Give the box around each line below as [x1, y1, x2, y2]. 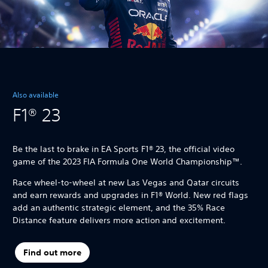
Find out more [23, 247, 81, 258]
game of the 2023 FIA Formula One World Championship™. [13, 156, 245, 167]
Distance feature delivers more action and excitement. [13, 214, 228, 226]
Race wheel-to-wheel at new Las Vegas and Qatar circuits [13, 176, 239, 188]
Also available [13, 89, 59, 100]
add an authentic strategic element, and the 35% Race [13, 202, 225, 213]
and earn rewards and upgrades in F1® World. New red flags [13, 189, 248, 200]
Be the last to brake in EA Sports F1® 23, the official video [13, 143, 234, 154]
